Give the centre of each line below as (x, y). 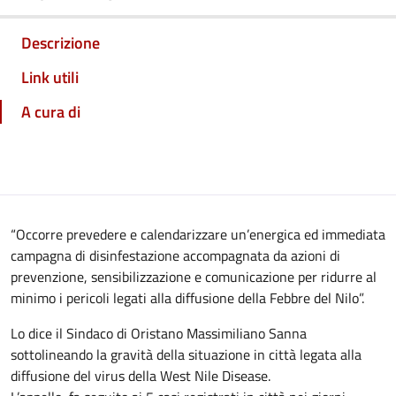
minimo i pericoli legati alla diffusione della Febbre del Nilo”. (187, 298)
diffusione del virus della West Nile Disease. (141, 376)
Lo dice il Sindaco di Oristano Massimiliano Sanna (159, 333)
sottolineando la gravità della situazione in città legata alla (186, 354)
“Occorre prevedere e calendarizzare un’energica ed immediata (198, 234)
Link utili (50, 77)
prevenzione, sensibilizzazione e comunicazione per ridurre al (194, 277)
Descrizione (61, 43)
